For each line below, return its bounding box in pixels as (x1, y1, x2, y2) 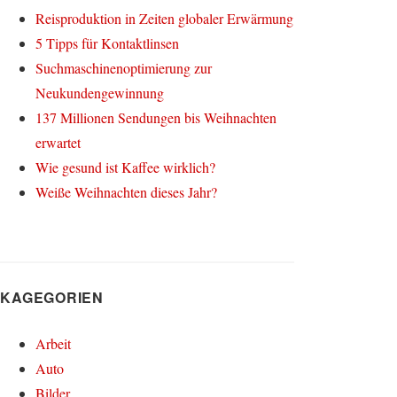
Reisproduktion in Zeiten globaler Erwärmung (35, 9, 294, 27)
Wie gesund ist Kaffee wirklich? (35, 158, 216, 176)
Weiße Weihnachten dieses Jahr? (35, 183, 218, 201)
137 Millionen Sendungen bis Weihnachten (35, 108, 277, 127)
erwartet (35, 133, 82, 152)
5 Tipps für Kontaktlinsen (35, 34, 180, 52)
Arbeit (35, 334, 72, 353)
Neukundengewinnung (35, 83, 165, 102)
